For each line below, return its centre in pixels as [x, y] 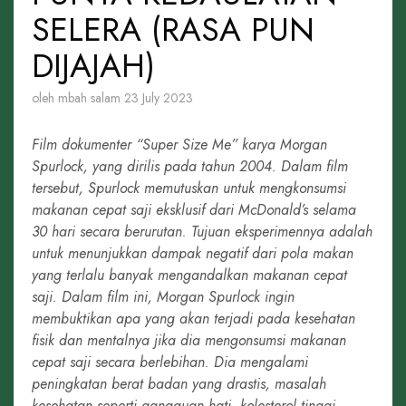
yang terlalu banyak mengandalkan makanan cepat [189, 275]
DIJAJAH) [93, 66]
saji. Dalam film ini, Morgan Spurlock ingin [163, 297]
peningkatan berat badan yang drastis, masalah [179, 384]
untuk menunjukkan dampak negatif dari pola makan [193, 253]
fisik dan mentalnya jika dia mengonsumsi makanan [189, 340]
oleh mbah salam [78, 98]
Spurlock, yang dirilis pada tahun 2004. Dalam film [190, 166]
